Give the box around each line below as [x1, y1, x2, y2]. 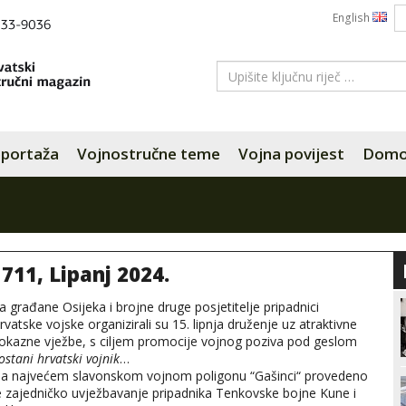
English [333, 10, 372, 25]
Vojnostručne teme [77, 143, 220, 164]
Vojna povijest [238, 143, 344, 164]
